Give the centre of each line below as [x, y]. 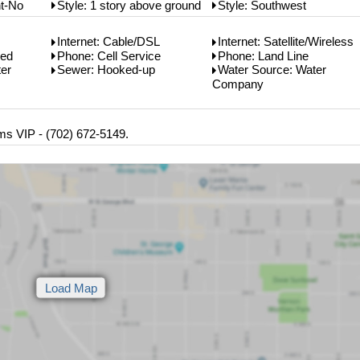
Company [238, 84]
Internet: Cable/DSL [108, 42]
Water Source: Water [272, 70]
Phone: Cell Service [109, 55]
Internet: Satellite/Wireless [286, 42]
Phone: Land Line [263, 55]
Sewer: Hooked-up [106, 70]
